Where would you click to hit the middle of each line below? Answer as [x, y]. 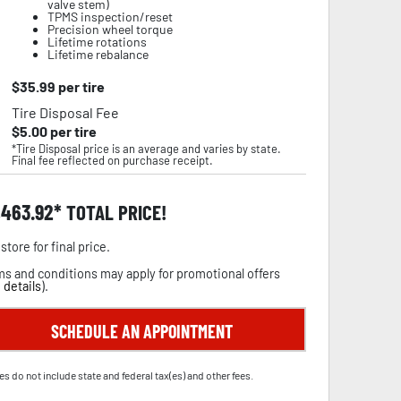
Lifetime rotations [97, 42]
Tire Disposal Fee [65, 112]
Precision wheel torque [110, 29]
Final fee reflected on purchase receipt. [112, 160]
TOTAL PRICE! [114, 212]
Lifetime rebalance [98, 54]
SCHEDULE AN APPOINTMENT [141, 331]
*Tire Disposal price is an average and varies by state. [146, 149]
